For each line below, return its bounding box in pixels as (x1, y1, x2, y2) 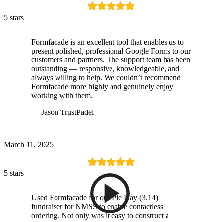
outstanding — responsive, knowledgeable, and (31, 64, 179, 73)
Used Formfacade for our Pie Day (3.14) (31, 193, 158, 202)
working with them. (31, 91, 93, 100)
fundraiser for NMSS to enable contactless (31, 202, 163, 211)
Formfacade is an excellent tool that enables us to (31, 37, 184, 46)
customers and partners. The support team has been (31, 55, 190, 64)
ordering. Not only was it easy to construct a (31, 211, 169, 220)
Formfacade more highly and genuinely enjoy (31, 82, 173, 91)
